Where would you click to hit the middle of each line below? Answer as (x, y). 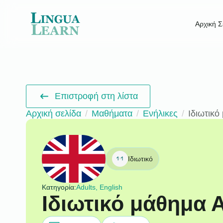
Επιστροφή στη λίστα (97, 96)
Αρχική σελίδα (54, 113)
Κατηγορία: (59, 187)
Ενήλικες (160, 113)
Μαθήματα (112, 113)
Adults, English (99, 187)
